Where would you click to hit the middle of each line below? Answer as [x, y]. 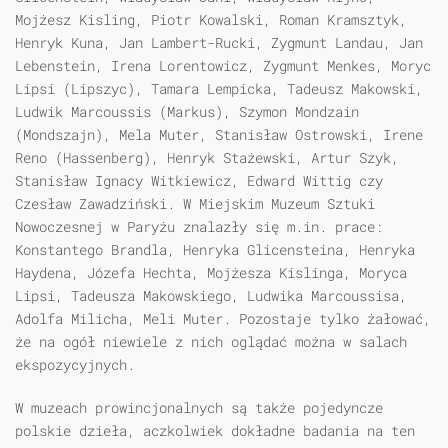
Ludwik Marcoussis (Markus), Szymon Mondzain [187, 112]
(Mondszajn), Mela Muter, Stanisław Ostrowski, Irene [219, 135]
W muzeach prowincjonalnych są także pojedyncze [199, 408]
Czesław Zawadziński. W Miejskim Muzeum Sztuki [195, 204]
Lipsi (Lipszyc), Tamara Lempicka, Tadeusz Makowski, [219, 89]
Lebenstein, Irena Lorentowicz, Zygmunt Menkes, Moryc [223, 66]
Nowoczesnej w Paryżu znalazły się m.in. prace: [199, 227]
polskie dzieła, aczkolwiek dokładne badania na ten [215, 431]
